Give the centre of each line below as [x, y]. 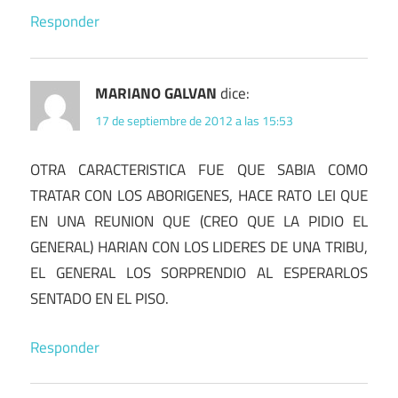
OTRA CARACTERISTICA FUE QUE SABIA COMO [199, 170]
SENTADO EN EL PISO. [99, 299]
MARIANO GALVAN [156, 94]
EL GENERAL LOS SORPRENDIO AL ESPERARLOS [199, 273]
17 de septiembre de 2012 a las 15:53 [194, 121]
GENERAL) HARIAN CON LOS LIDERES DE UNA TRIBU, [199, 247]
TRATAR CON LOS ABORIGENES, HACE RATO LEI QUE [199, 196]
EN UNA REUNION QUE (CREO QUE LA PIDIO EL [199, 222]
